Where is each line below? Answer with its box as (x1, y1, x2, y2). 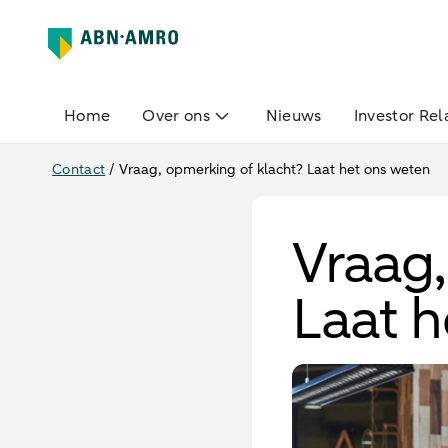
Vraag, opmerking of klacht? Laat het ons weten (119, 160, 431, 179)
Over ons (142, 105, 210, 127)
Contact (52, 160, 106, 179)
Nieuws (265, 105, 322, 127)
